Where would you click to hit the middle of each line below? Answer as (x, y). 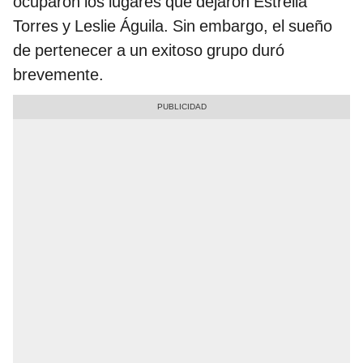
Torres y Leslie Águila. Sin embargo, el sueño (173, 26)
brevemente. (58, 75)
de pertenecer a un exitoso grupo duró (149, 51)
